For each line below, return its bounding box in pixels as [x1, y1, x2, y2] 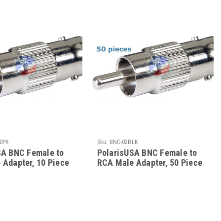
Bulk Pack [97, 167, 135, 178]
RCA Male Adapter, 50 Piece [97, 157, 203, 168]
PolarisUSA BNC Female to [97, 147, 197, 158]
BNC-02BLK [109, 138, 138, 146]
